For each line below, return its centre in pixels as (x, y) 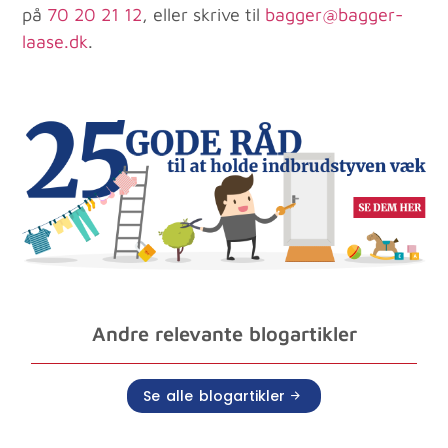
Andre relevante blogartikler (224, 333)
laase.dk (55, 42)
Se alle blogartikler (214, 395)
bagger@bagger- (334, 15)
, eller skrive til (204, 15)
